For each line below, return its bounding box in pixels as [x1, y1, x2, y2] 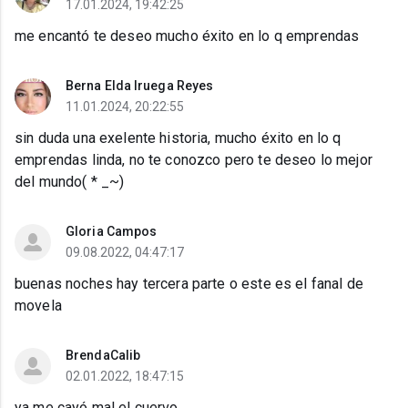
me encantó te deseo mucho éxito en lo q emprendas [15, 27, 360, 46]
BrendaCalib [66, 348, 141, 363]
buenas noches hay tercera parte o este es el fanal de [15, 275, 363, 293]
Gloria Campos [66, 224, 158, 240]
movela [15, 297, 62, 315]
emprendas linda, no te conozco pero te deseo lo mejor [15, 151, 372, 169]
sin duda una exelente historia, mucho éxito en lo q [15, 129, 342, 148]
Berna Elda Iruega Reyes [66, 78, 214, 94]
